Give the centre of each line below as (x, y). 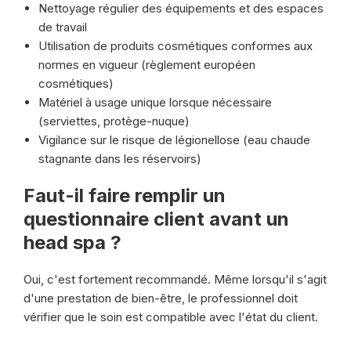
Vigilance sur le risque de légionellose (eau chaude (174, 140)
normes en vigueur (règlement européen (147, 65)
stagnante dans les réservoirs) (120, 159)
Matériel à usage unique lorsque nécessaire (155, 102)
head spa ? (72, 242)
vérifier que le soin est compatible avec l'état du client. (171, 317)
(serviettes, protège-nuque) (114, 121)
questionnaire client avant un (156, 219)
